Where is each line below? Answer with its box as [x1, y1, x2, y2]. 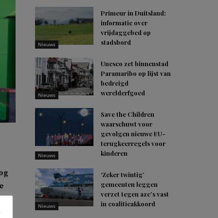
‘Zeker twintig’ [101, 170, 145, 179]
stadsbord [101, 38, 131, 46]
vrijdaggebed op [101, 28, 151, 36]
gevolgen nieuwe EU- [101, 129, 165, 138]
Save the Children [101, 110, 154, 118]
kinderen [101, 149, 127, 157]
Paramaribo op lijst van [101, 69, 171, 77]
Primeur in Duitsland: [101, 9, 166, 17]
